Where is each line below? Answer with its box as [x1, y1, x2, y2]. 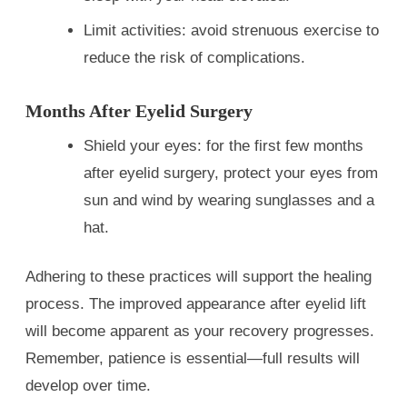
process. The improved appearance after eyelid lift [25, 294, 366, 313]
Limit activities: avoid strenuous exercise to [84, 21, 379, 39]
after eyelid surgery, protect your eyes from [84, 164, 378, 182]
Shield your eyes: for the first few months [84, 136, 363, 154]
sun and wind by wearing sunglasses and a [84, 191, 374, 209]
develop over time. [25, 376, 151, 394]
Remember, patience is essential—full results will [25, 349, 360, 367]
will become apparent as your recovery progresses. [25, 322, 374, 340]
